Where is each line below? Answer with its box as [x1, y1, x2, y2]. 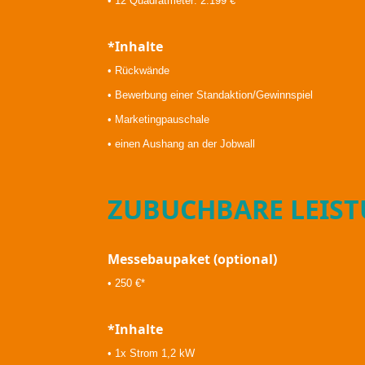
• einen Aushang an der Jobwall [108, 138, 256, 150]
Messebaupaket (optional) [108, 250, 278, 268]
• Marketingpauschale [108, 113, 210, 125]
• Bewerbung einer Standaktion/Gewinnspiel [108, 89, 314, 101]
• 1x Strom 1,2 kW [108, 347, 196, 359]
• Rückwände [108, 64, 170, 77]
